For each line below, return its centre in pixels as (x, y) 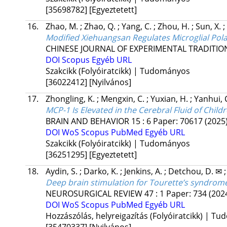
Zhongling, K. (71, 99)
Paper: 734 (187, 194)
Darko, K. (102, 172)
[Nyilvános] (110, 82)
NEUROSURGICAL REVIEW (94, 194)
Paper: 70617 (179, 121)
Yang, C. (137, 27)
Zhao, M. (63, 27)
